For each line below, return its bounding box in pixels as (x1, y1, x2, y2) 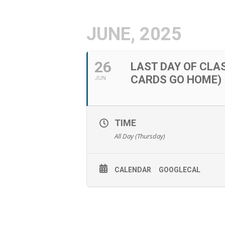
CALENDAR (115, 166, 151, 174)
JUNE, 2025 (86, 24, 182, 45)
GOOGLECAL (159, 166, 200, 174)
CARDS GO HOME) (131, 73, 221, 86)
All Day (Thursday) (115, 132, 165, 141)
